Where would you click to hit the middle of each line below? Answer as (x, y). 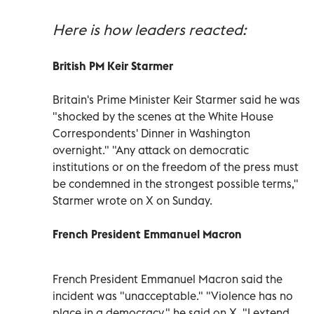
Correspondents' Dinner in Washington (151, 133)
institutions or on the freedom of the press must (176, 166)
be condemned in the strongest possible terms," (176, 183)
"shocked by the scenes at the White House (163, 116)
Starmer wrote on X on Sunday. (132, 200)
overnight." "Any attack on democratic (151, 150)
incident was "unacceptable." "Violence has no (173, 295)
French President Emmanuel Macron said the (168, 279)
